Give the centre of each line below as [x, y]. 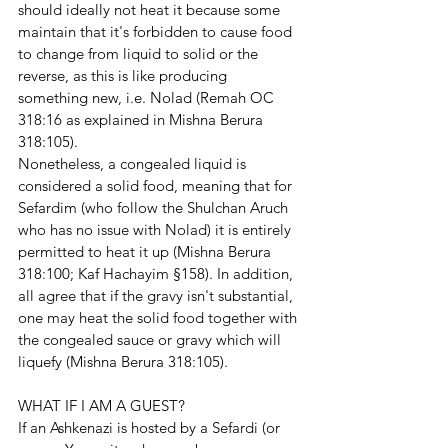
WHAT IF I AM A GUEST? [101, 405]
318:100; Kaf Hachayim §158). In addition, [157, 273]
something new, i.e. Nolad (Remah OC [148, 97]
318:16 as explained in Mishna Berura [142, 119]
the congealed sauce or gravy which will [151, 339]
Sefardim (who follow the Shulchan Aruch [155, 207]
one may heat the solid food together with [159, 317]
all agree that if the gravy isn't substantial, [157, 295]
